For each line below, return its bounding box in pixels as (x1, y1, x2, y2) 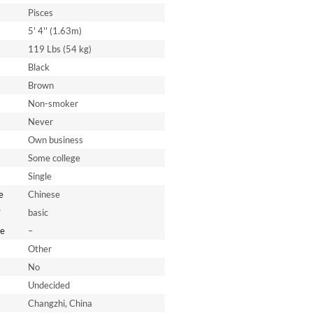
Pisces (27, 7, 53, 18)
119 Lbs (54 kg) (27, 43, 92, 54)
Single (27, 170, 52, 182)
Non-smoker (27, 98, 78, 109)
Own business (27, 134, 83, 145)
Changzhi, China (27, 298, 92, 309)
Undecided (27, 279, 70, 291)
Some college (27, 152, 80, 163)
